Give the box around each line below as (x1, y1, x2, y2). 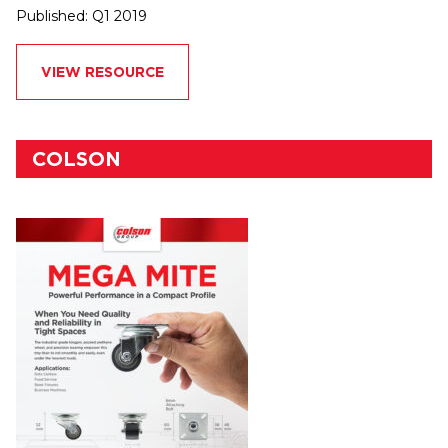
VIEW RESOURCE (41, 64, 164, 81)
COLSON (32, 147, 121, 171)
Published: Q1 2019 (16, 7, 147, 26)
